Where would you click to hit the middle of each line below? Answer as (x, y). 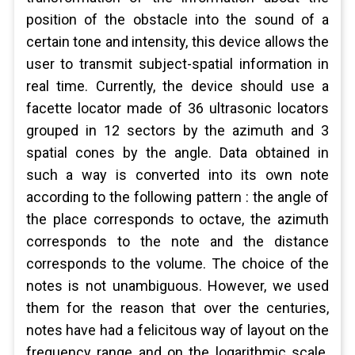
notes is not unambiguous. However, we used (177, 286)
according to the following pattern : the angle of (177, 197)
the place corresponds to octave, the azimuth (177, 219)
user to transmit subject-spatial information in (177, 64)
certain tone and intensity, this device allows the (177, 42)
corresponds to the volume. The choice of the (177, 263)
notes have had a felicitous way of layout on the (177, 330)
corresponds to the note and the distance (177, 241)
